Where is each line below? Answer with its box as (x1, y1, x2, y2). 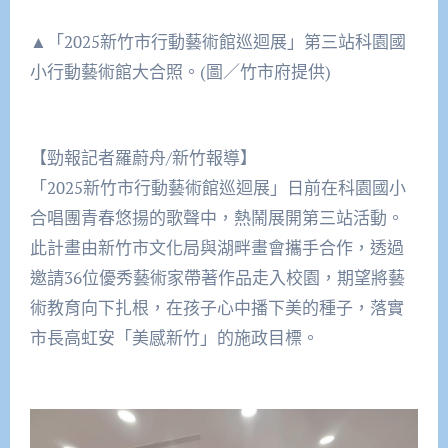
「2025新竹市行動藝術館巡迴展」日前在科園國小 (29, 175, 406, 199)
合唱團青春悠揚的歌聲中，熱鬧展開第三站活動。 (29, 205, 404, 229)
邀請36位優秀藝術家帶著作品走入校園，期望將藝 (29, 265, 405, 289)
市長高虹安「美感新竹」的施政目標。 (29, 325, 319, 349)
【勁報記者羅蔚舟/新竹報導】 (29, 145, 257, 169)
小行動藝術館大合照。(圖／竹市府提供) (29, 59, 331, 83)
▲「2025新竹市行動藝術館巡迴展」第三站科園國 (29, 29, 406, 53)
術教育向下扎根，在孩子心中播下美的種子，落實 (29, 295, 404, 319)
